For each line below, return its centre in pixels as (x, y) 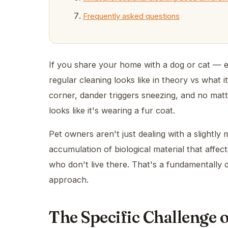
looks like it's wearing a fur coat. (112, 110)
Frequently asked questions (131, 16)
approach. (69, 180)
